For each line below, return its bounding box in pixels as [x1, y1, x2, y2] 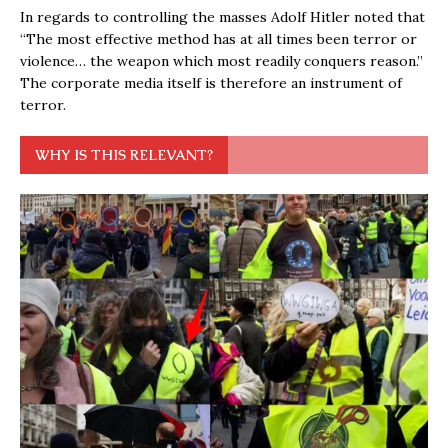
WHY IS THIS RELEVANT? [35, 145, 213, 164]
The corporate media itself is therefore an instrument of [20, 73, 402, 92]
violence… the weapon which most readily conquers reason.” [20, 51, 423, 70]
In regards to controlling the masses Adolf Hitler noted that [20, 7, 425, 26]
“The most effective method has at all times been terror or [20, 29, 417, 48]
